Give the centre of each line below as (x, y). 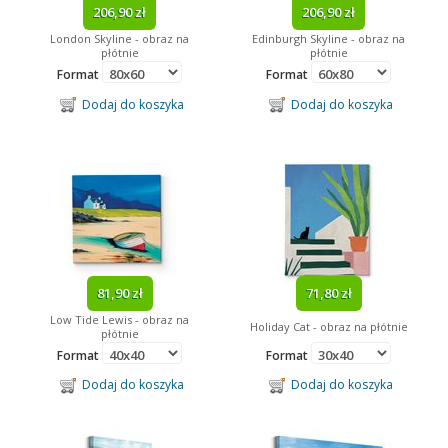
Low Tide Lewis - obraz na (119, 319)
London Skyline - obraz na (119, 39)
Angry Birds (55, 17)
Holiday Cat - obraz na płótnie (328, 326)
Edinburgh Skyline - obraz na (328, 39)
